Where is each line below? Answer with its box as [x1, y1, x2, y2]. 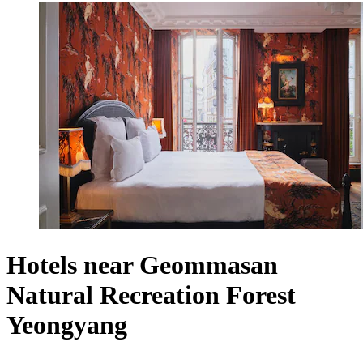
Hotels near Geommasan [6, 250, 278, 280]
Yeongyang [6, 310, 127, 340]
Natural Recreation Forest [6, 280, 296, 310]
